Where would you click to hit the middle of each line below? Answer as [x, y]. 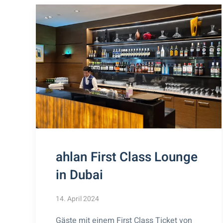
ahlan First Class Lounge [127, 157]
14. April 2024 [77, 199]
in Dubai [79, 175]
